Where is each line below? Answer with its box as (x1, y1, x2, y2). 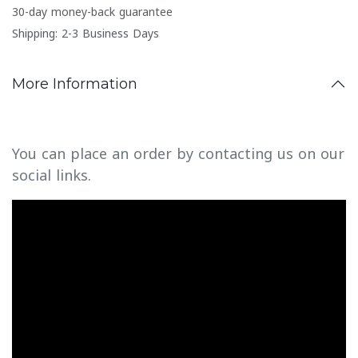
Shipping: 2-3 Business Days (12, 22, 159, 45)
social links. (12, 161, 91, 189)
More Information (12, 74, 137, 93)
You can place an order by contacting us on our (12, 140, 344, 168)
